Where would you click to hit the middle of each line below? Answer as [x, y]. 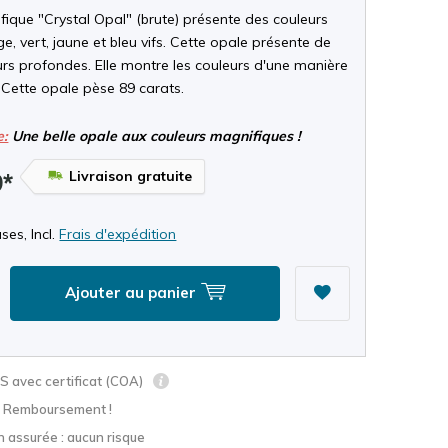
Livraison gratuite [131, 176]
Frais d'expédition [118, 233]
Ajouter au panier [133, 292]
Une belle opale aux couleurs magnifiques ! [155, 136]
